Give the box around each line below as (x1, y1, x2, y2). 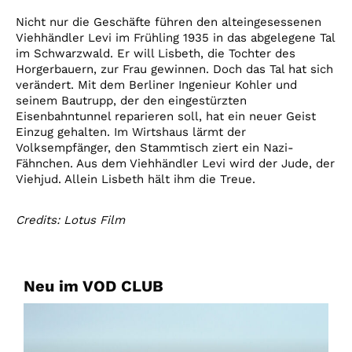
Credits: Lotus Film (16, 213, 125, 228)
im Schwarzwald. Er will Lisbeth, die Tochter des (16, 46, 295, 61)
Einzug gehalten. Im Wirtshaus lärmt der (16, 125, 246, 140)
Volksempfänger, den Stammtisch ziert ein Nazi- (16, 141, 294, 156)
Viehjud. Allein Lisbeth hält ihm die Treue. (16, 172, 255, 187)
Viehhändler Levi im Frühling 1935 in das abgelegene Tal (16, 31, 335, 46)
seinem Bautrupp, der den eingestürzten (16, 93, 247, 108)
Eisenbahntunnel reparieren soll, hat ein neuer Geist (16, 109, 316, 124)
